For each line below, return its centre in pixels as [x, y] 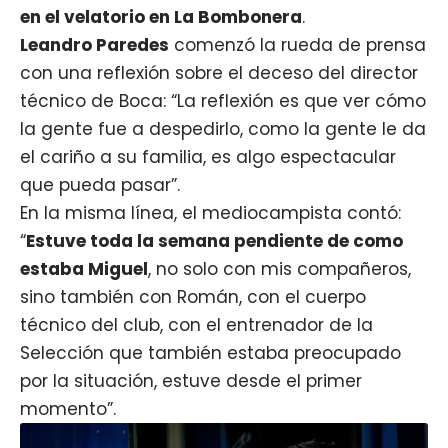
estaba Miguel [84, 268]
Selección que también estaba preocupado [210, 352]
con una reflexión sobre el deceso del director [219, 72]
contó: [371, 212]
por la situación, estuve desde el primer [191, 380]
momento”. [68, 408]
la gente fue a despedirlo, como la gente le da [223, 128]
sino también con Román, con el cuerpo [193, 296]
